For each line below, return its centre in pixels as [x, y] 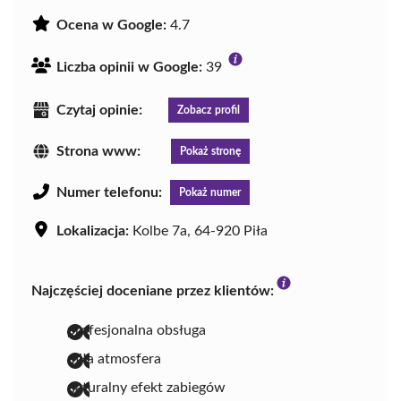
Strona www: [98, 152]
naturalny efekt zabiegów [146, 388]
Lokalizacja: [93, 231]
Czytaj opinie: [99, 111]
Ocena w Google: [111, 26]
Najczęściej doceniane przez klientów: [153, 291]
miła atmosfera [114, 359]
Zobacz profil [209, 111]
